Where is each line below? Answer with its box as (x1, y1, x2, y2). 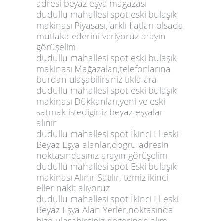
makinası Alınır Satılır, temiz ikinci (37, 171, 168, 183)
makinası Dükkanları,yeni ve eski (37, 95, 165, 107)
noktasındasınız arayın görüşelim (37, 149, 168, 161)
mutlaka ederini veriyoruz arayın (37, 30, 166, 42)
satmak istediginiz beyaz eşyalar (37, 106, 163, 118)
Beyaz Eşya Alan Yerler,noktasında (37, 203, 173, 216)
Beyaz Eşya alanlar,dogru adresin (37, 138, 169, 150)
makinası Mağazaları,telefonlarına (37, 62, 171, 74)
